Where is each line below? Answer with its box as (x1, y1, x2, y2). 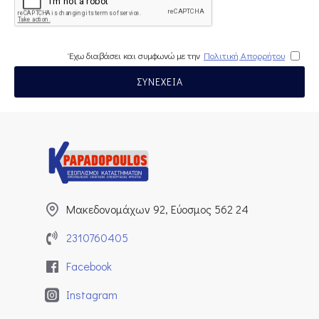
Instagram (66, 287, 117, 302)
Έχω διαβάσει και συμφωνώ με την (69, 49, 200, 61)
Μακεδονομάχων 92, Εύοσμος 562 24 (66, 202, 249, 216)
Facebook (66, 258, 112, 273)
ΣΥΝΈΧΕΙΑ (136, 75, 183, 88)
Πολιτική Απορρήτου (204, 49, 285, 61)
